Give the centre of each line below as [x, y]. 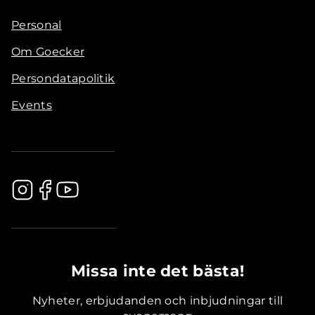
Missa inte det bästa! [157, 271]
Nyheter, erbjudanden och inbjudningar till [157, 300]
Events [32, 105]
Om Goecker [48, 51]
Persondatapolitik [63, 78]
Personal [37, 25]
